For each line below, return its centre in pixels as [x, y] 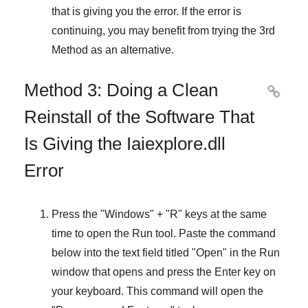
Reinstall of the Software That [139, 117]
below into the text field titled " [124, 253]
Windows [127, 214]
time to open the [92, 234]
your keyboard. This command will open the [157, 291]
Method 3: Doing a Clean [121, 90]
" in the [241, 253]
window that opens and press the [133, 272]
